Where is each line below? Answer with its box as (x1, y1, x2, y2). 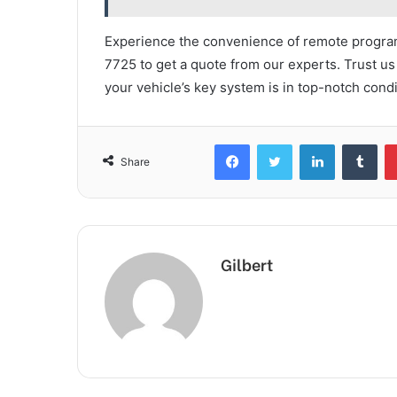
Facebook (249, 136, 303, 151)
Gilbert (221, 251, 273, 276)
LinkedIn (334, 136, 380, 151)
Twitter (292, 136, 331, 151)
